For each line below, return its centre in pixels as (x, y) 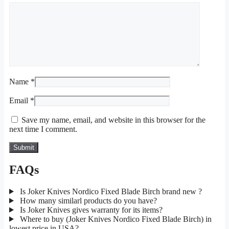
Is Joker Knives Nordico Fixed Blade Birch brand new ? (110, 191)
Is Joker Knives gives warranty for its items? (90, 210)
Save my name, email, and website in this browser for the (113, 120)
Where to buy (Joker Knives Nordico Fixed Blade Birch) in (114, 219)
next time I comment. (43, 129)
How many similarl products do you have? (87, 200)
